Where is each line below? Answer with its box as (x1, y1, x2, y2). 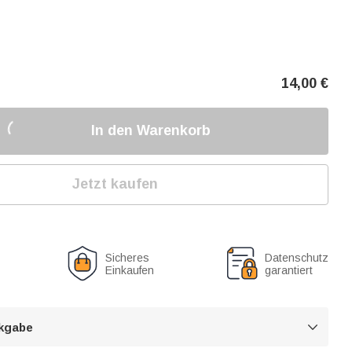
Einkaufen (105, 263, 155, 277)
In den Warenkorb (90, 123, 211, 138)
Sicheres (105, 251, 150, 264)
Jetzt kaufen (72, 176, 159, 192)
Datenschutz (265, 251, 328, 264)
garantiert (265, 263, 313, 277)
